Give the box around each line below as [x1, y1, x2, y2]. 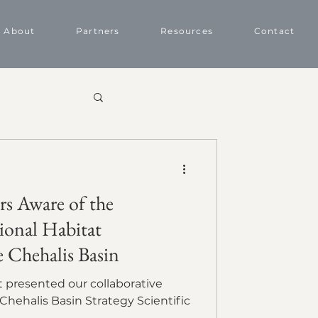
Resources [160, 26, 214, 36]
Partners [75, 26, 120, 36]
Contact [253, 26, 295, 36]
